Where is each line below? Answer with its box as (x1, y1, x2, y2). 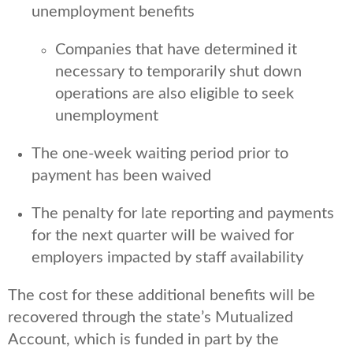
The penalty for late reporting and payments (32, 206, 334, 222)
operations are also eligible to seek (55, 86, 294, 102)
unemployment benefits (32, 4, 195, 20)
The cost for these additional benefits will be (8, 288, 315, 304)
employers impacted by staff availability (32, 250, 303, 266)
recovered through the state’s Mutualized (8, 310, 293, 326)
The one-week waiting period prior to (32, 146, 288, 162)
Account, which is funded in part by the (8, 332, 279, 348)
